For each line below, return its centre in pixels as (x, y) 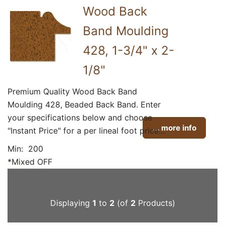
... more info (175, 128)
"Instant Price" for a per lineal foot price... (86, 130)
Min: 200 (25, 148)
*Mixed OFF (30, 161)
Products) (155, 203)
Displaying (71, 203)
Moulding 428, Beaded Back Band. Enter (84, 104)
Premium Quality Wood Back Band (72, 91)
